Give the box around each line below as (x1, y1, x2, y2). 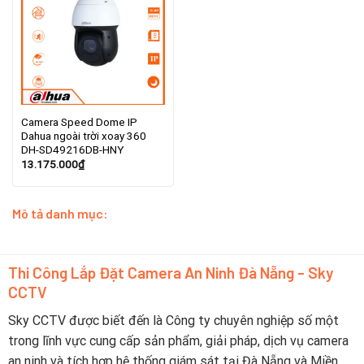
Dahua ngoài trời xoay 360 (20, 129, 146, 143)
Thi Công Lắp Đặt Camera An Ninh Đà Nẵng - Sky (7, 263, 333, 283)
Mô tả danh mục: (12, 206, 108, 222)
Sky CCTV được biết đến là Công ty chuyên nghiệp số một (7, 312, 339, 328)
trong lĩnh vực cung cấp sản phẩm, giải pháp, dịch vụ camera (7, 332, 349, 349)
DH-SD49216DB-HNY (20, 143, 123, 157)
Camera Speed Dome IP (20, 115, 137, 129)
